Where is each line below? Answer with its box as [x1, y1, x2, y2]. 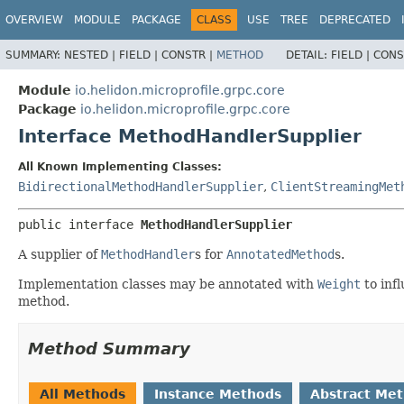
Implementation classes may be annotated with [18, 276, 317, 291]
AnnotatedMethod [226, 246, 335, 262]
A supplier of [18, 246, 101, 262]
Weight [317, 276, 361, 291]
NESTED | [64, 48, 119, 61]
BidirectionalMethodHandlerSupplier [18, 179, 263, 194]
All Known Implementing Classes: [18, 160, 222, 173]
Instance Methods [154, 386, 281, 401]
